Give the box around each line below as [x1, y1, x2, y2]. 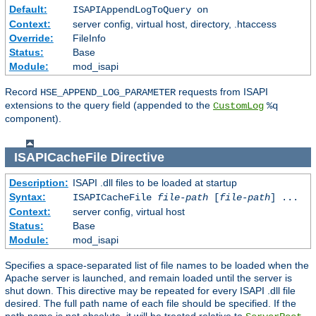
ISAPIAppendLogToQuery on [72, 4, 208, 16]
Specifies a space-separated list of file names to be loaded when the [5, 260, 309, 272]
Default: [8, 4, 47, 16]
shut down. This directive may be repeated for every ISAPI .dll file [5, 285, 296, 297]
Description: [8, 177, 68, 189]
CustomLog [213, 100, 264, 112]
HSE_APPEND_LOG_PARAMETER [40, 87, 176, 99]
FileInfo [72, 32, 106, 44]
